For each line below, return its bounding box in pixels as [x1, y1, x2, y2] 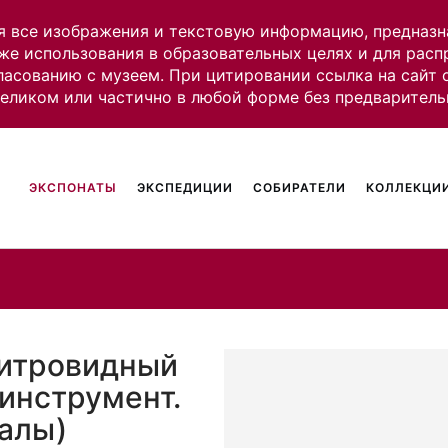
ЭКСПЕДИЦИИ [137, 180, 234, 195]
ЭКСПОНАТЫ [29, 180, 118, 195]
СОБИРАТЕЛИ [253, 180, 347, 195]
